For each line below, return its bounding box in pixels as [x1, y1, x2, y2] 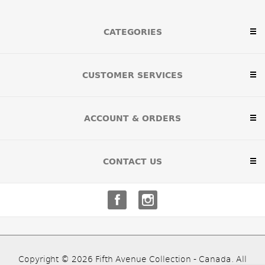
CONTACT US [103, 155, 162, 168]
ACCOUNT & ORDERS [84, 112, 181, 125]
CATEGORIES [103, 25, 162, 38]
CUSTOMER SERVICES [82, 69, 183, 82]
